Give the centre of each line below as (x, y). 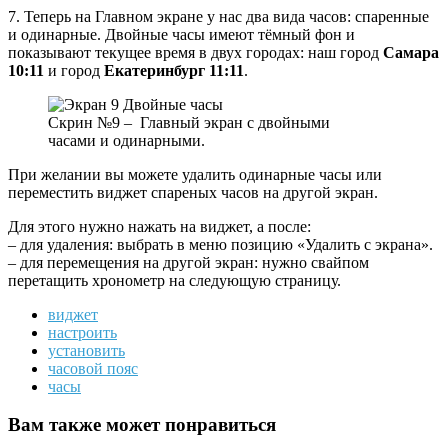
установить (86, 350)
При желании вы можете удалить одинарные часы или (195, 174)
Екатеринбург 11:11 (174, 70)
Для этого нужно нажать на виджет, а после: (159, 226)
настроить (82, 332)
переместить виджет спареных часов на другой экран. (193, 192)
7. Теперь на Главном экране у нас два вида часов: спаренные (218, 16)
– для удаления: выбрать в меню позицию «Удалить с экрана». (220, 244)
